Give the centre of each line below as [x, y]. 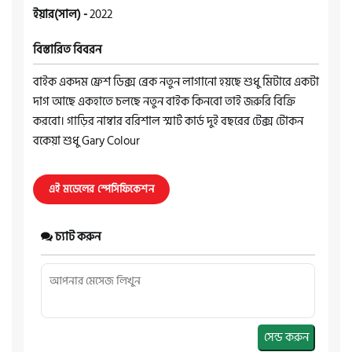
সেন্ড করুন [286, 337]
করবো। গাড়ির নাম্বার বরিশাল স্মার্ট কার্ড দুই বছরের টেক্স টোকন [168, 121]
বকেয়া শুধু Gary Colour [86, 141]
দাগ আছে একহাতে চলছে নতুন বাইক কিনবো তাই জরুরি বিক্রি [164, 101]
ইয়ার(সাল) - [61, 14]
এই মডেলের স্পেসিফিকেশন [101, 189]
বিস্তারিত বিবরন [67, 49]
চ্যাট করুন [77, 236]
